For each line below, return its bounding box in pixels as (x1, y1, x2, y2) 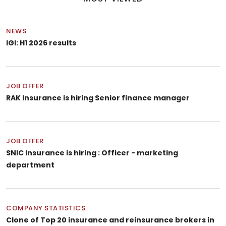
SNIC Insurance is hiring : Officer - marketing (6, 148, 178, 158)
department (6, 160, 54, 171)
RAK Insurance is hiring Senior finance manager (6, 93, 190, 103)
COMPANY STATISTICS (6, 203, 85, 213)
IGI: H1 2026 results (6, 38, 76, 48)
